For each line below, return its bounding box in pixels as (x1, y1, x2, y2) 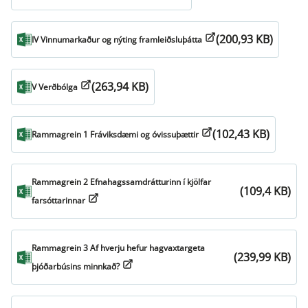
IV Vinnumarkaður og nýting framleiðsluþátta (32, 34, 202, 46)
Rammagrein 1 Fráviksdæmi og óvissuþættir (32, 129, 199, 141)
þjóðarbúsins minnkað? (32, 261, 120, 273)
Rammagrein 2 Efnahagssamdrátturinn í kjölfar (32, 176, 211, 188)
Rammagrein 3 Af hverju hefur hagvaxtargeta (32, 242, 205, 254)
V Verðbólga (32, 81, 78, 93)
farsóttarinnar (32, 195, 85, 207)
